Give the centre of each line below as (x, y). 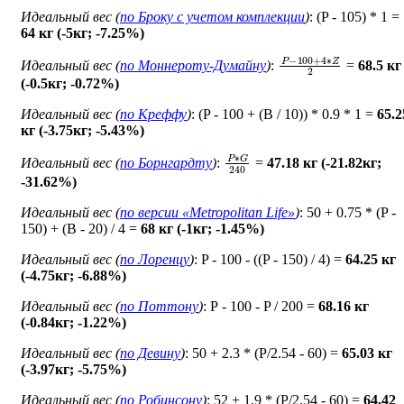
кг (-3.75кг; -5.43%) (83, 130)
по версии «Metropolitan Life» (207, 213)
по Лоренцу (155, 260)
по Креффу (153, 114)
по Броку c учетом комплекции (212, 16)
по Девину (150, 353)
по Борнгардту (166, 162)
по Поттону (159, 307)
